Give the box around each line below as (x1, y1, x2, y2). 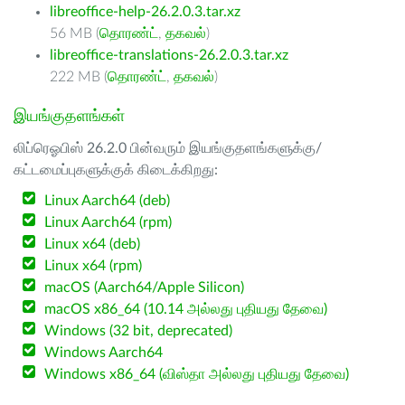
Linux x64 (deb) (44, 237, 141, 251)
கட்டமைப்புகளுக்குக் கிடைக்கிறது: (14, 163, 218, 177)
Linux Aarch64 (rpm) (44, 215, 173, 230)
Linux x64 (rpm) (44, 259, 143, 273)
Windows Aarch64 (44, 345, 164, 360)
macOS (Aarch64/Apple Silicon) (44, 280, 245, 295)
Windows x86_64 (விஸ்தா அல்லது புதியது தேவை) (44, 367, 350, 381)
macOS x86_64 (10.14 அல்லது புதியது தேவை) (44, 302, 328, 316)
